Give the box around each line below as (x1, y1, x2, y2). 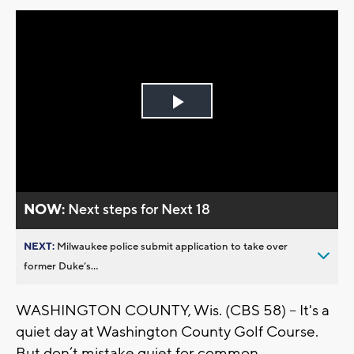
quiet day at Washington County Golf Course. (16, 322, 318, 341)
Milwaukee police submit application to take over (57, 239, 288, 253)
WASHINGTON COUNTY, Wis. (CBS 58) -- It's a (16, 300, 330, 320)
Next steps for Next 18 (68, 200, 211, 219)
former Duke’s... (24, 259, 98, 273)
